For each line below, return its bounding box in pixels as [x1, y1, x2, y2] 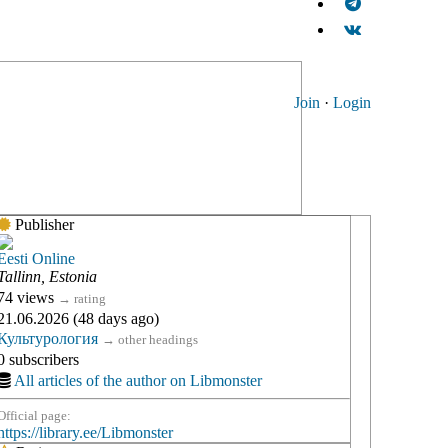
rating [74, 291, 106, 307]
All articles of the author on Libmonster [14, 372, 262, 390]
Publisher [11, 216, 74, 234]
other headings [118, 332, 198, 348]
